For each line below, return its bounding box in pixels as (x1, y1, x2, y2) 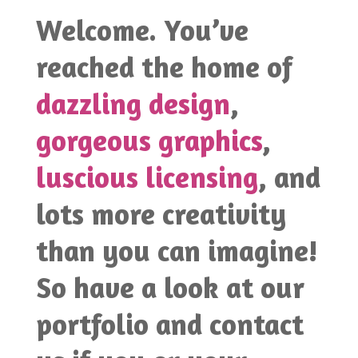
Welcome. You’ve (35, 13, 249, 48)
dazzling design (35, 86, 230, 121)
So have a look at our (35, 270, 304, 305)
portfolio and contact (35, 307, 304, 342)
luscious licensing (35, 160, 258, 195)
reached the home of (35, 50, 292, 85)
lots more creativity (35, 197, 286, 232)
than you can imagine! (35, 233, 318, 268)
